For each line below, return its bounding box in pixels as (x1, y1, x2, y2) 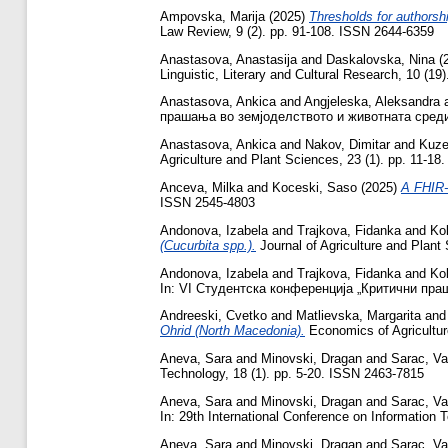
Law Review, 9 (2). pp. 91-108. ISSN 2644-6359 (160, 23, 434, 39)
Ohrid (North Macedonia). (160, 323, 305, 339)
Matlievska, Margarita (296, 308, 421, 324)
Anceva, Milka (160, 180, 243, 196)
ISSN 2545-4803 (160, 195, 255, 211)
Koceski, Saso (272, 180, 357, 196)
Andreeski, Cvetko (160, 308, 267, 324)
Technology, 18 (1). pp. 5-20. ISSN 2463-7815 (160, 366, 424, 382)
